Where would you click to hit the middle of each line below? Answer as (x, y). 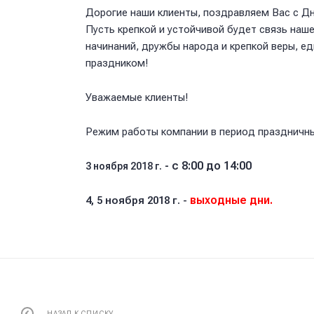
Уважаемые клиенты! (137, 97)
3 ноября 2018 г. (124, 166)
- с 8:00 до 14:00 (207, 165)
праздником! (117, 63)
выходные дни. (230, 200)
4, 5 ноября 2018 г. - (136, 200)
